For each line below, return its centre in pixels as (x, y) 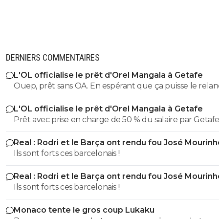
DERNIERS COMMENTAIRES (53, 57)
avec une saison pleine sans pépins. (78, 97)
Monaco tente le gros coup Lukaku (84, 210)
